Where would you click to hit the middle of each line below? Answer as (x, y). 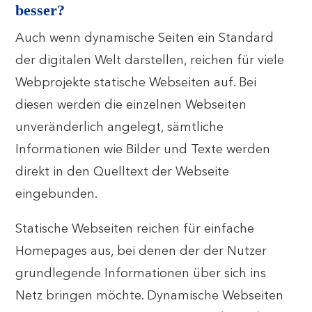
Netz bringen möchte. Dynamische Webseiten (150, 296)
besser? (40, 10)
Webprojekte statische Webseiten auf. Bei (136, 83)
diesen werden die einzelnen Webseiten (131, 105)
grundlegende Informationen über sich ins (141, 274)
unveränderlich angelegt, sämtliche (120, 127)
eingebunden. (57, 194)
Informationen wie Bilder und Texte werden (143, 150)
